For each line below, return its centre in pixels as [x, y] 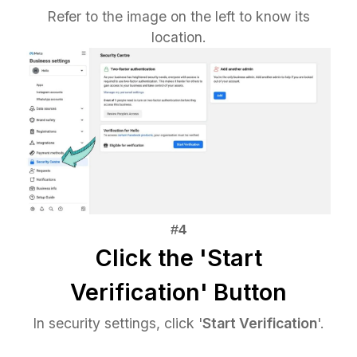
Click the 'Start [178, 258]
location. [178, 37]
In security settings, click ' [118, 324]
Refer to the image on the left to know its [178, 17]
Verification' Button [178, 292]
